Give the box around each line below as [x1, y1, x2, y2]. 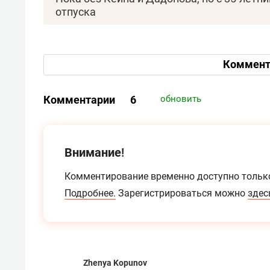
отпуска [55, 5, 96, 18]
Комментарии [43, 93, 118, 106]
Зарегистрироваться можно [116, 187, 248, 199]
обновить [160, 93, 201, 104]
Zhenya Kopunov [83, 257, 147, 268]
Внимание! [64, 145, 124, 160]
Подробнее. [64, 187, 116, 199]
